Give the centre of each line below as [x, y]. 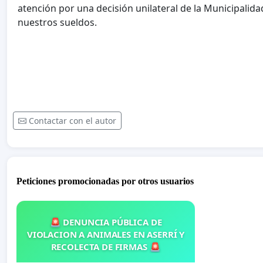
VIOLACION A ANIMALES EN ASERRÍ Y [106, 234]
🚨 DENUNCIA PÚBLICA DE [106, 222]
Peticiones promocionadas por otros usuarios [105, 181]
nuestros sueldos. [57, 23]
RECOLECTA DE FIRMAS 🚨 [106, 246]
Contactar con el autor [73, 121]
